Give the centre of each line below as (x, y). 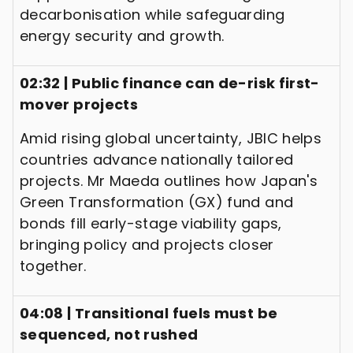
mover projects (79, 104)
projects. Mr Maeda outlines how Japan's (169, 180)
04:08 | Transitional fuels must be (149, 313)
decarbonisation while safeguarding (152, 14)
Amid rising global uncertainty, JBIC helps (171, 138)
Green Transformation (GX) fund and (157, 202)
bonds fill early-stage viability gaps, (151, 223)
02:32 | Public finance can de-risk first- (170, 83)
